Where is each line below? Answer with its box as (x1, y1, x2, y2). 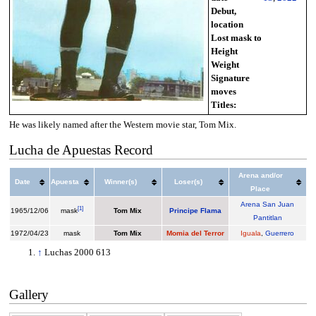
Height (210, 46, 238, 56)
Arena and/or (238, 171, 283, 180)
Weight (210, 59, 239, 70)
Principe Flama (169, 207, 221, 215)
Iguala (241, 229, 262, 238)
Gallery (8, 287, 49, 303)
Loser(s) (174, 178, 202, 186)
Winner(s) (104, 178, 138, 186)
